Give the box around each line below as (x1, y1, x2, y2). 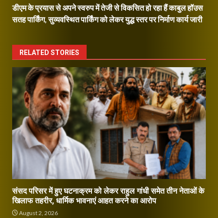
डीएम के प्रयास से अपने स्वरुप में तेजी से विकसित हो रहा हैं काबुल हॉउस (12, 3, 203, 12)
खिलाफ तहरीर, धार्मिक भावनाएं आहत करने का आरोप (12, 196, 156, 205)
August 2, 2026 (18, 209, 58, 217)
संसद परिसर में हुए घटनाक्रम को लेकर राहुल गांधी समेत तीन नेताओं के (12, 186, 204, 196)
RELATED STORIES (19, 49, 79, 56)
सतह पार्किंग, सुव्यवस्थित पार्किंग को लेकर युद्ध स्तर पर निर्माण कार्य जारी (12, 15, 202, 24)
